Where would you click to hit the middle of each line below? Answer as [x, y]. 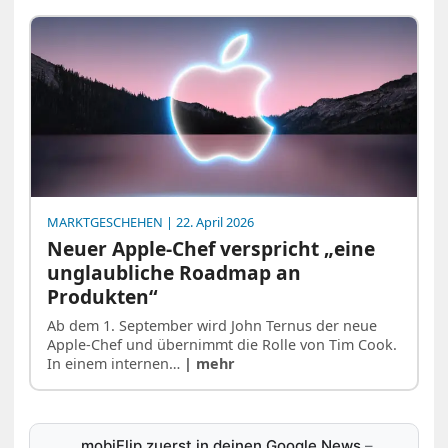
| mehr [210, 364]
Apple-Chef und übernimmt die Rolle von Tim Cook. [222, 345]
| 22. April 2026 [209, 222]
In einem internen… [116, 364]
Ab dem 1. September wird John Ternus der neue [212, 326]
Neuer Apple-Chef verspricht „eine [211, 248]
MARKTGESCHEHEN [105, 222]
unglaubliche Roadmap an [174, 272]
